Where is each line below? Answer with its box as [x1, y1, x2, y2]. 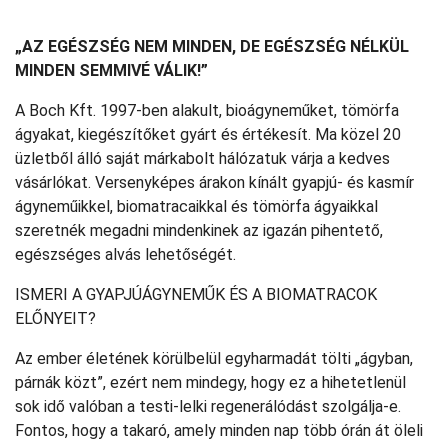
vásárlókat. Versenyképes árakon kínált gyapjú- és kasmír [15, 173, 414, 192]
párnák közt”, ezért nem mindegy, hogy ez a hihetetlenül [15, 373, 406, 392]
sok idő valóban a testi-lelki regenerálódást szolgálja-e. [15, 397, 401, 416]
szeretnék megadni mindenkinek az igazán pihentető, [15, 221, 383, 240]
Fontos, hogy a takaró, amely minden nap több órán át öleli [15, 421, 423, 440]
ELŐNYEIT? [15, 309, 96, 328]
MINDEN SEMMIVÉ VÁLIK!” [15, 61, 208, 80]
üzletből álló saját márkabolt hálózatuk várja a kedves [15, 149, 390, 168]
